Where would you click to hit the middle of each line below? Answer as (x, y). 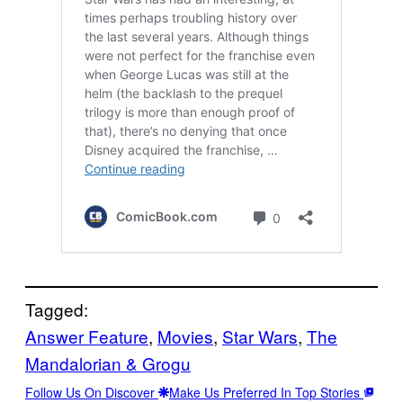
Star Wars (260, 336)
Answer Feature (87, 336)
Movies (185, 336)
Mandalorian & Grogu (108, 363)
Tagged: (57, 309)
